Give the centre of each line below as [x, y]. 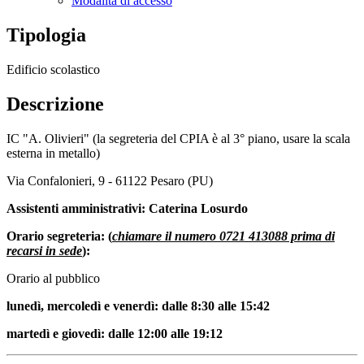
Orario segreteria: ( [59, 236]
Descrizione [55, 104]
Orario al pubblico [53, 278]
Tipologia [46, 35]
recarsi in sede [44, 250]
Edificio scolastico [53, 69]
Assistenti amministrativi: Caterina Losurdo [127, 208]
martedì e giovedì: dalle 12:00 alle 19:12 [115, 333]
